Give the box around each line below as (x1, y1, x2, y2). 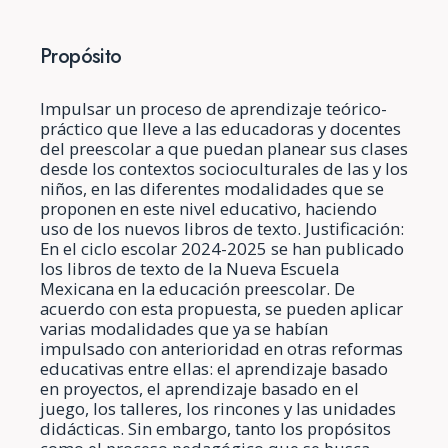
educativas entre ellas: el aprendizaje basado (40, 356, 388, 380)
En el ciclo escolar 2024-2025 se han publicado (40, 236, 404, 260)
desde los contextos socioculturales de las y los (40, 156, 408, 180)
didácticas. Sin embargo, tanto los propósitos (40, 416, 391, 440)
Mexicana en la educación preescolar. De (40, 276, 355, 300)
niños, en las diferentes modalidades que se (40, 176, 384, 200)
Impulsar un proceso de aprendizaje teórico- (40, 96, 387, 120)
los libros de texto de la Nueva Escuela (40, 256, 339, 280)
